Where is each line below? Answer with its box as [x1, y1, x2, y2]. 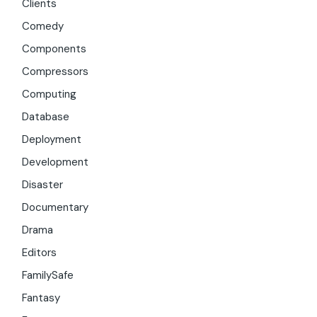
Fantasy [22, 291, 61, 306]
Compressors [22, 64, 89, 79]
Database [22, 110, 70, 125]
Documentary [22, 200, 89, 215]
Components [22, 42, 87, 57]
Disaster [22, 178, 64, 192]
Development [22, 155, 89, 170]
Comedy [22, 19, 64, 34]
